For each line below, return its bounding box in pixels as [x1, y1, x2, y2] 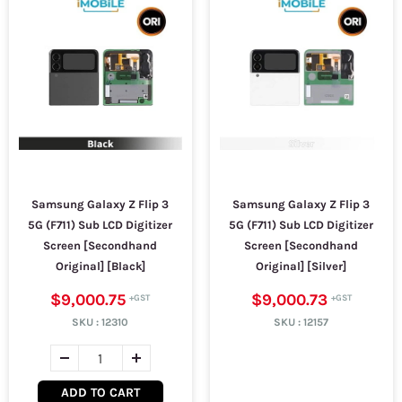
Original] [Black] [55, 259, 145, 273]
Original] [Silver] [256, 259, 347, 273]
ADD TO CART [60, 385, 140, 400]
